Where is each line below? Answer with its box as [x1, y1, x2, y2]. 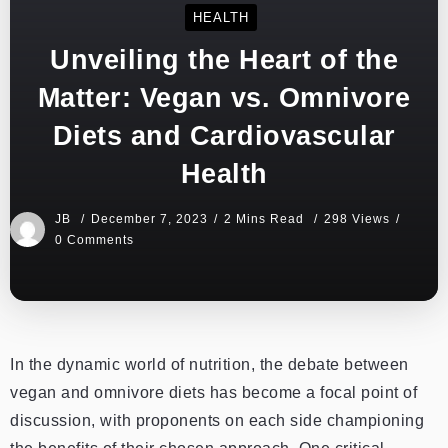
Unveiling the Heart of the [50, 43, 398, 75]
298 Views [324, 211, 390, 226]
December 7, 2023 [91, 211, 208, 226]
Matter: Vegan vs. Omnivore [37, 81, 411, 113]
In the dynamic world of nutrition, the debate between [10, 355, 409, 373]
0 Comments [55, 232, 134, 247]
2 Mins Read [224, 211, 308, 226]
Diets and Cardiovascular [52, 119, 396, 151]
